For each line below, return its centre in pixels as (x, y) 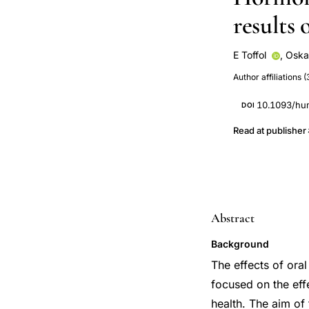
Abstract (233, 218)
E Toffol (250, 55)
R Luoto (255, 68)
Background (240, 244)
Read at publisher (270, 130)
